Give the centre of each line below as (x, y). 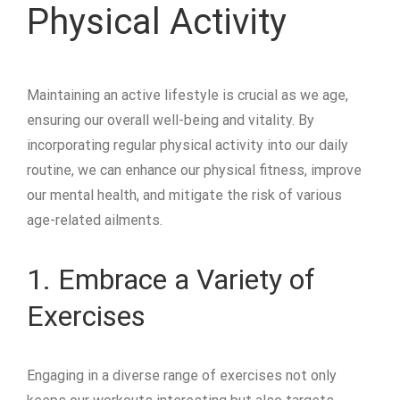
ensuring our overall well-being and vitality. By (171, 121)
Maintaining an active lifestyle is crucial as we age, (187, 96)
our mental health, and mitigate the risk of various (184, 196)
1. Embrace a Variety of (171, 280)
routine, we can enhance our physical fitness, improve (194, 171)
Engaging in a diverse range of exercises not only (182, 376)
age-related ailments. (95, 221)
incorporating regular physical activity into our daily (187, 146)
